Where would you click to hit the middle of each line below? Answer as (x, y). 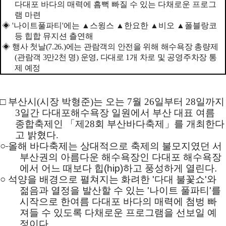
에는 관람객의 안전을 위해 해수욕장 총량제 (142, 46)
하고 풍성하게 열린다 (169, 168)
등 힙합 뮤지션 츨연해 (54, 36)
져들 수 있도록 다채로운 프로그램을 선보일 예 (119, 212)
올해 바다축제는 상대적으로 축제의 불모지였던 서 (115, 146)
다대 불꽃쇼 (180, 179)
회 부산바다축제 (129, 124)
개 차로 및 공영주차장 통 (173, 57)
